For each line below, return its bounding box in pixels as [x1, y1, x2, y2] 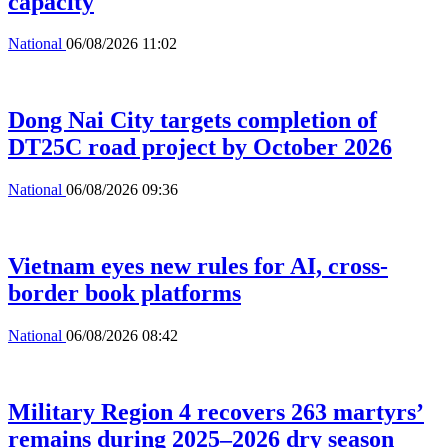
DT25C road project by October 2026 [8, 134, 392, 161]
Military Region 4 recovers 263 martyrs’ [8, 399, 424, 426]
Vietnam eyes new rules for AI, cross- [8, 253, 388, 280]
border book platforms [8, 280, 241, 307]
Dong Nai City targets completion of [8, 107, 377, 134]
